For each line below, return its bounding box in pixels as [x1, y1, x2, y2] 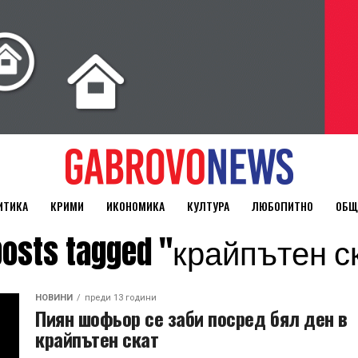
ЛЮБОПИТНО [251, 197, 313, 214]
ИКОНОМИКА [105, 197, 165, 214]
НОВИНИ [35, 292, 73, 303]
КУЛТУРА [186, 197, 229, 214]
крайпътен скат [35, 324, 159, 353]
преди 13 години [85, 292, 157, 303]
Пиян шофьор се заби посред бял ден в [35, 304, 348, 332]
